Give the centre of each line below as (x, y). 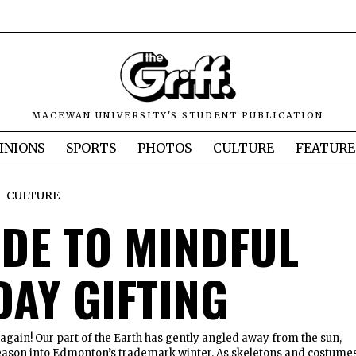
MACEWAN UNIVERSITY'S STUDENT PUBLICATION (178, 116)
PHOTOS (164, 148)
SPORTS (91, 148)
